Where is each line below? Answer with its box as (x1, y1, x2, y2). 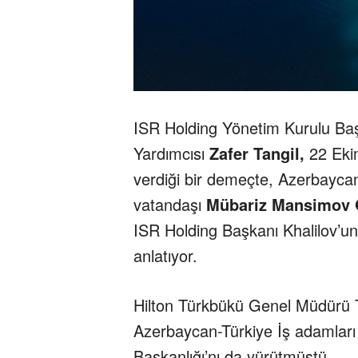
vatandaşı (133, 193, 206, 217)
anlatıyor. (133, 244, 197, 268)
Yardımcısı (133, 141, 209, 165)
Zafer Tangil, (209, 141, 304, 165)
